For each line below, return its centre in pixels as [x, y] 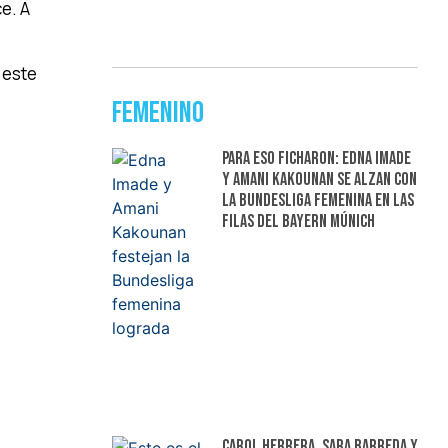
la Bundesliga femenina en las [317, 201]
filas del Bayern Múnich [298, 222]
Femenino [158, 113]
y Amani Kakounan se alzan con [319, 180]
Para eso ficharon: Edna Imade [316, 159]
